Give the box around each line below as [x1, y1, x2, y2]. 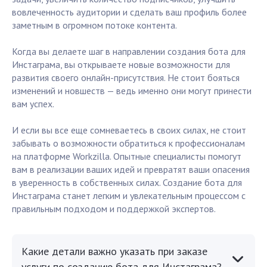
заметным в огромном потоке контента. [12, 19, 177, 32]
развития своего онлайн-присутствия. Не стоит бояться [12, 72, 240, 84]
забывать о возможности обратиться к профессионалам [12, 137, 245, 150]
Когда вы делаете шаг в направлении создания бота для [12, 45, 246, 58]
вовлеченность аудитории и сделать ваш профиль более [12, 6, 247, 18]
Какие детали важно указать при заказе [21, 244, 207, 259]
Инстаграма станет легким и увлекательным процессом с [12, 190, 246, 202]
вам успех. [12, 98, 54, 110]
